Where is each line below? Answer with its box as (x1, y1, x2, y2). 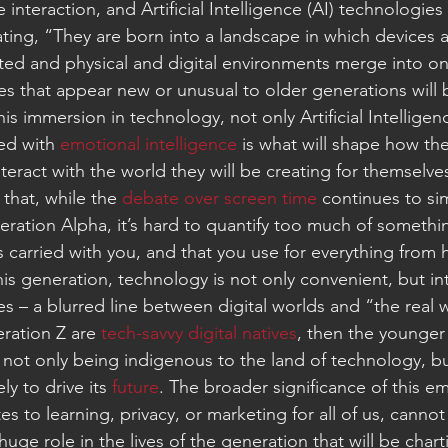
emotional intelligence (60, 133, 242, 155)
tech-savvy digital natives (101, 322, 297, 344)
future (112, 376, 159, 398)
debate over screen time (122, 187, 317, 209)
